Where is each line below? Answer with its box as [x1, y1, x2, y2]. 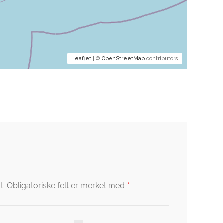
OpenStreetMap [101, 55, 145, 62]
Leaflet [71, 55, 91, 62]
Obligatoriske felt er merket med [7, 181, 127, 190]
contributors [144, 55, 178, 62]
